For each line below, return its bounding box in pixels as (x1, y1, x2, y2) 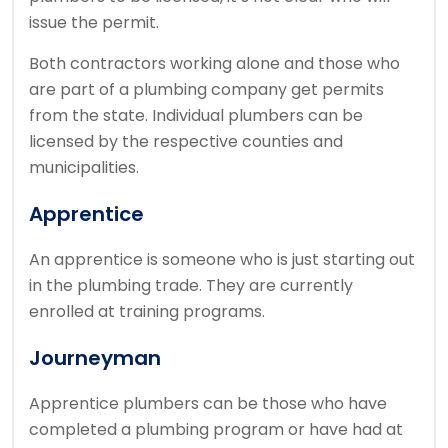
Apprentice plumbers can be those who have (29, 392, 387, 416)
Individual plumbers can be (152, 104, 363, 128)
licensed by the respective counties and (29, 130, 343, 154)
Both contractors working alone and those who (29, 52, 400, 76)
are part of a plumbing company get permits (29, 78, 384, 102)
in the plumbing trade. (29, 274, 202, 298)
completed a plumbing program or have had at (29, 418, 403, 442)
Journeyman (29, 344, 161, 373)
